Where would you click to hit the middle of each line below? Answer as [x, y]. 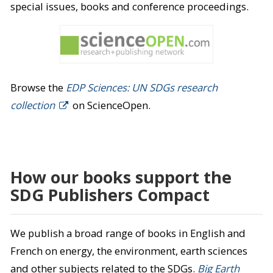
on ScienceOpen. [110, 105]
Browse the [38, 87]
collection [32, 105]
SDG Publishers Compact [110, 194]
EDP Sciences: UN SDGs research [141, 87]
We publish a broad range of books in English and [128, 233]
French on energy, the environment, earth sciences [129, 251]
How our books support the [121, 177]
